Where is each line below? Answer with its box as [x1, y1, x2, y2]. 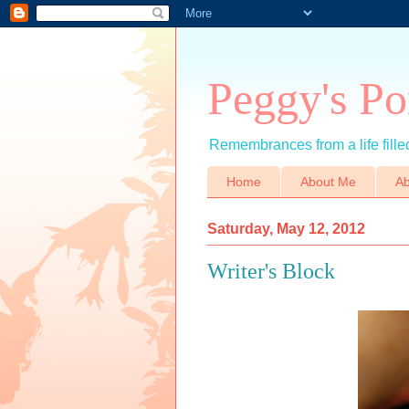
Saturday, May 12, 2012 [207, 220, 365, 236]
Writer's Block [207, 258, 335, 283]
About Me [300, 174, 356, 190]
